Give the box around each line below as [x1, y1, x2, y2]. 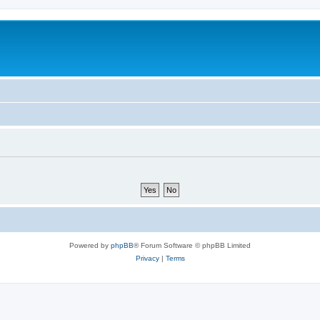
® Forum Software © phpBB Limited [134, 241, 251, 249]
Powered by [69, 241, 111, 249]
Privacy [135, 254, 159, 262]
